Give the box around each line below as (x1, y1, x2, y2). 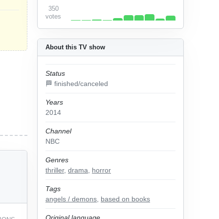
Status (45, 69, 65, 77)
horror (92, 166, 111, 174)
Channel (45, 127, 71, 135)
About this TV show (45, 44, 105, 51)
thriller (45, 166, 64, 174)
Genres (45, 156, 68, 164)
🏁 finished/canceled (45, 80, 108, 88)
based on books (101, 195, 150, 203)
